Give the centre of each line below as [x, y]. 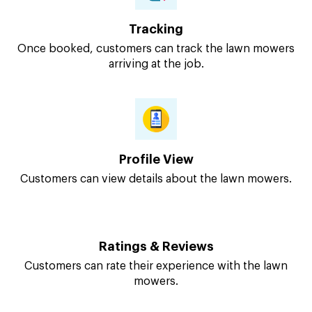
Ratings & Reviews [156, 275]
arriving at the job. [156, 64]
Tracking [156, 30]
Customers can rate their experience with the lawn [156, 294]
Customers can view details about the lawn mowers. [156, 179]
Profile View [156, 160]
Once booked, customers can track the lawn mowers [156, 49]
